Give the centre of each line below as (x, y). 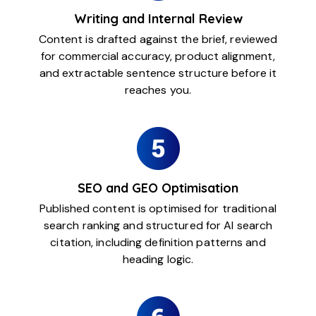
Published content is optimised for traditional (158, 209)
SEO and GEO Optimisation (158, 188)
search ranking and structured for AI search (158, 226)
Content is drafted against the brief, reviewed (158, 39)
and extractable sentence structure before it (158, 73)
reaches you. (158, 90)
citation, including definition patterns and (158, 243)
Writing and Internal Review (158, 19)
